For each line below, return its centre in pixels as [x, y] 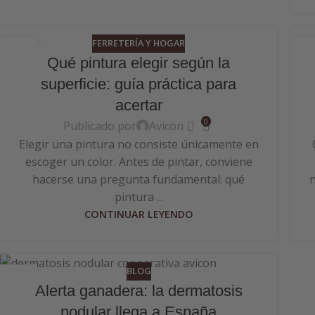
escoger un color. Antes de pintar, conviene [139, 162]
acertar [139, 105]
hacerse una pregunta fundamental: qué [139, 180]
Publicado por [100, 126]
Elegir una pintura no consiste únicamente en [139, 144]
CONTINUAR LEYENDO [139, 214]
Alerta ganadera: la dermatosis [139, 290]
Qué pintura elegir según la [139, 63]
